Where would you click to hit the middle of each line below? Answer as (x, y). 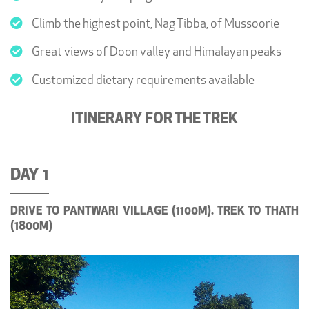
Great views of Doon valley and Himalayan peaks (156, 52)
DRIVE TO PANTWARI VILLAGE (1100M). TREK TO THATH (154, 211)
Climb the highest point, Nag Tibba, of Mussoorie (154, 24)
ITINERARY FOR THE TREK (154, 119)
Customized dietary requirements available (142, 81)
